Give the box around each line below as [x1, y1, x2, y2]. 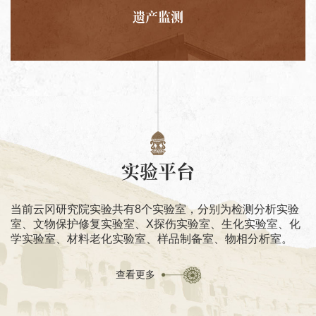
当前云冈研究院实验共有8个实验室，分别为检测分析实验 [11, 202, 299, 215]
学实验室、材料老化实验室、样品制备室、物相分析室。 [11, 232, 293, 245]
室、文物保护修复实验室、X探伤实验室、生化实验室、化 [11, 217, 300, 230]
